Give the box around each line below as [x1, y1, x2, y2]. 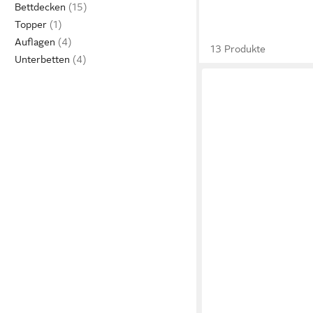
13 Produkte [210, 43, 266, 54]
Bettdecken [15, 1, 66, 13]
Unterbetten [15, 54, 70, 65]
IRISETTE [213, 280, 251, 291]
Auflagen [15, 36, 55, 48]
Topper [15, 19, 47, 30]
